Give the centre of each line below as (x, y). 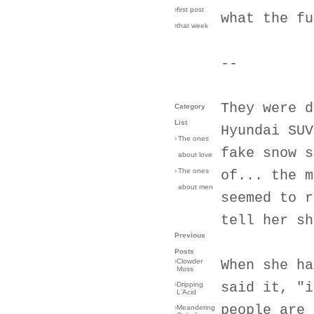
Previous (190, 235)
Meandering (196, 307)
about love (195, 155)
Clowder (190, 261)
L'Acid (186, 292)
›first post (189, 9)
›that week (191, 26)
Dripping (190, 284)
